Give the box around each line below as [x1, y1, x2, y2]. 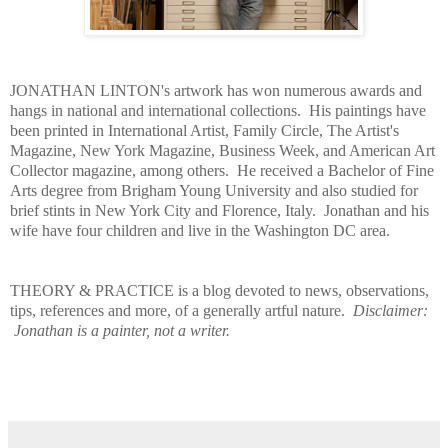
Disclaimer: [353, 301, 428, 319]
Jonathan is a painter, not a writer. [10, 321, 230, 339]
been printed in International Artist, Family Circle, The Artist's [10, 121, 399, 139]
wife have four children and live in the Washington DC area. [10, 221, 390, 239]
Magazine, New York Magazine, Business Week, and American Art [10, 141, 435, 159]
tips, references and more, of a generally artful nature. [10, 301, 353, 319]
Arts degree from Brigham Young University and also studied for [10, 181, 418, 199]
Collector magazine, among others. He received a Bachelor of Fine [10, 161, 434, 179]
